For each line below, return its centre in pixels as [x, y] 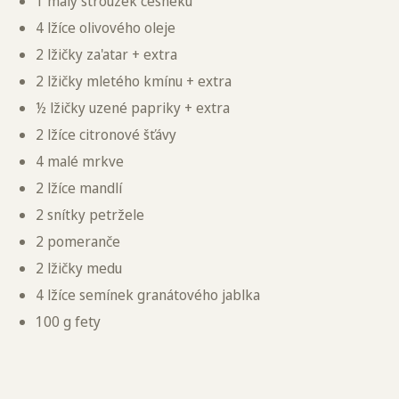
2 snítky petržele [90, 215]
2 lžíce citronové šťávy [106, 134]
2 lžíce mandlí [79, 188]
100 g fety [68, 322]
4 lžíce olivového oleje [106, 28]
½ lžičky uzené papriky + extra [133, 108]
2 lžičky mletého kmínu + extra [134, 81]
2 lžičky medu [79, 268]
